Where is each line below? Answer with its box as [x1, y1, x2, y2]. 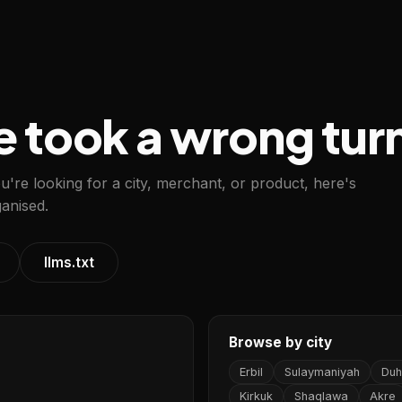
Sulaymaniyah [284, 365, 360, 379]
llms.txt [44, 254, 94, 271]
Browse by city [229, 334, 332, 351]
